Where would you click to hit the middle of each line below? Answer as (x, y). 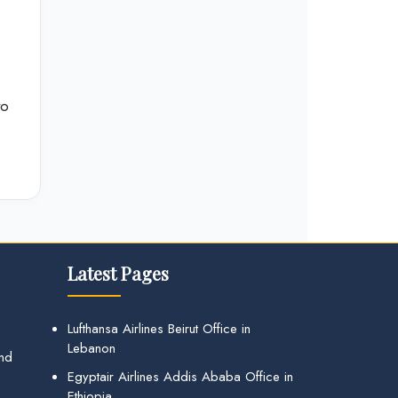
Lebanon (92, 349)
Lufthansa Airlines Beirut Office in (159, 329)
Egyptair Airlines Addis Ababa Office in (180, 377)
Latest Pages (118, 274)
